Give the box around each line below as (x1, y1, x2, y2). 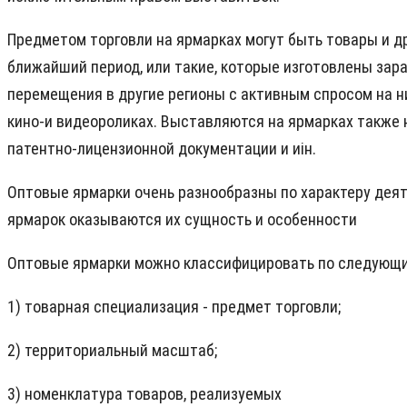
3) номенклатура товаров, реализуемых (7, 384, 282, 404)
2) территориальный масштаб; (7, 341, 217, 361)
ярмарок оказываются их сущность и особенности (7, 210, 357, 230)
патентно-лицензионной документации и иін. (7, 139, 316, 159)
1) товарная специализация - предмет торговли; (7, 297, 341, 317)
